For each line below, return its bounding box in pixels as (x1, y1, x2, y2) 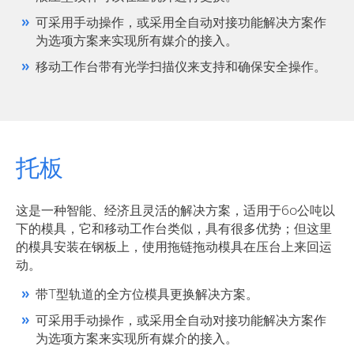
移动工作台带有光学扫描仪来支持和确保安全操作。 (36, 61, 326, 74)
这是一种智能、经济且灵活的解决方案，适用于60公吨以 (16, 205, 335, 219)
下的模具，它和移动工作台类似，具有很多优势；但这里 (16, 224, 332, 237)
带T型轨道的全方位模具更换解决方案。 (36, 289, 258, 303)
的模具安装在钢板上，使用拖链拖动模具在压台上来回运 (16, 242, 332, 255)
